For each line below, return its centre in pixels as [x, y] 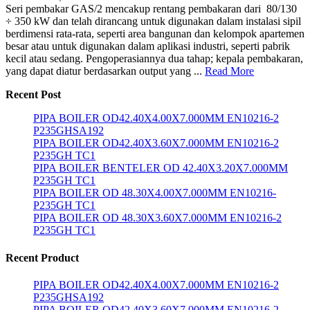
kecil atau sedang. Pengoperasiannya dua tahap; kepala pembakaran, [154, 59]
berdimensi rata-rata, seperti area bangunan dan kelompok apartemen [155, 34]
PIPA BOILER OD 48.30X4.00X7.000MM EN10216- [155, 193]
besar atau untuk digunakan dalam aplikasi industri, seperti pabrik [148, 46]
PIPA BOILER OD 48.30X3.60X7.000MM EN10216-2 [157, 218]
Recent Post [33, 95]
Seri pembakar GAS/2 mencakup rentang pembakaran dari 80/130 [151, 9]
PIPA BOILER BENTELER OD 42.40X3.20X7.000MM [161, 168]
